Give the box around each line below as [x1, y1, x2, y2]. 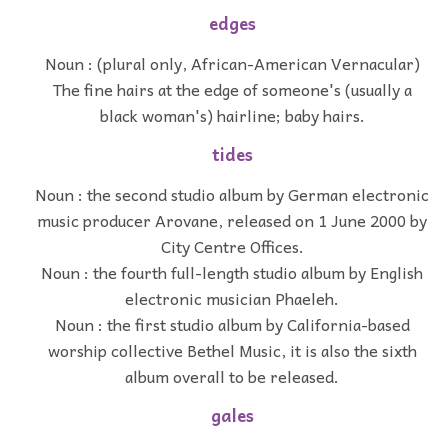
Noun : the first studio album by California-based [54, 310, 410, 337]
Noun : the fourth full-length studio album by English [41, 258, 423, 285]
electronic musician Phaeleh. [125, 284, 339, 311]
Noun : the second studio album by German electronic [35, 180, 429, 207]
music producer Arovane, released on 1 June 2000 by [37, 206, 427, 233]
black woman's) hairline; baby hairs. [99, 102, 365, 129]
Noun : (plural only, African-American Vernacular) [44, 50, 420, 77]
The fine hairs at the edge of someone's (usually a [52, 76, 412, 103]
